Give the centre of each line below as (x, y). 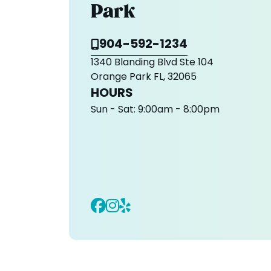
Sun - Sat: (113, 110)
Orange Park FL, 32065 (144, 78)
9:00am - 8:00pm (178, 110)
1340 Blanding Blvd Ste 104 (152, 63)
